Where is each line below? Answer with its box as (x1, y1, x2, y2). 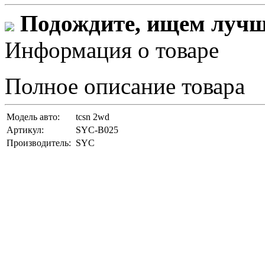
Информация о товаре (5, 37, 219, 63)
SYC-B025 (76, 125, 118, 135)
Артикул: (7, 125, 44, 135)
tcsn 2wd (76, 112, 109, 122)
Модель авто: (7, 112, 60, 122)
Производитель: (7, 138, 71, 148)
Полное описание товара (5, 73, 245, 99)
